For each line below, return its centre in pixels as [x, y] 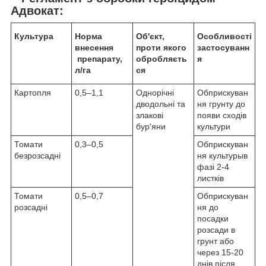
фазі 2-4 [213, 167]
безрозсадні [37, 155]
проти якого [161, 47]
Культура [34, 36]
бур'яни [151, 126]
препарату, [99, 58]
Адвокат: [37, 10]
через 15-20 [220, 252]
